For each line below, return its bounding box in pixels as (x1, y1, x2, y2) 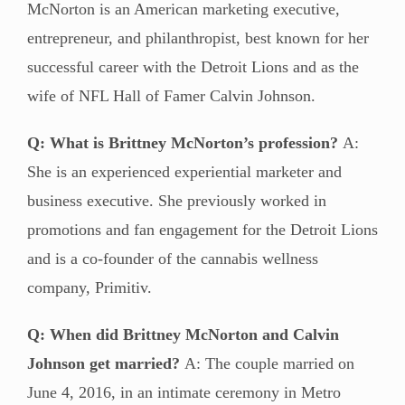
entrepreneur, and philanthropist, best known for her (27, 28, 369, 47)
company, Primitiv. (27, 278, 152, 297)
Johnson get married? (27, 353, 180, 372)
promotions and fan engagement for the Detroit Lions (27, 220, 378, 239)
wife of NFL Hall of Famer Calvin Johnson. (27, 86, 316, 105)
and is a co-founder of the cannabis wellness (27, 249, 318, 268)
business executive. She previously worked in (27, 191, 326, 210)
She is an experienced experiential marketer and (27, 162, 342, 181)
